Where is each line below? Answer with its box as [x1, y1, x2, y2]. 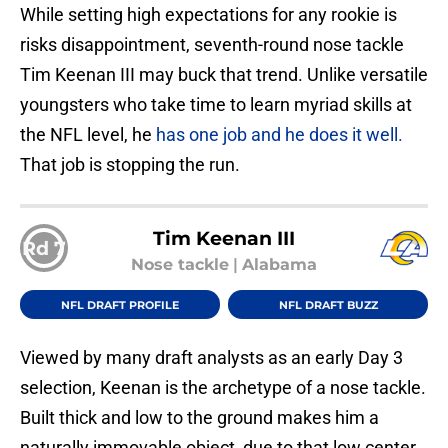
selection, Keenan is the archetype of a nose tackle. [20, 377, 426, 399]
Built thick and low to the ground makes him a [20, 407, 379, 429]
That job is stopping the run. [20, 154, 240, 176]
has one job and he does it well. [156, 124, 403, 146]
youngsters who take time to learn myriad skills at [20, 94, 412, 116]
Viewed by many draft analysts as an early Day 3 [20, 347, 403, 369]
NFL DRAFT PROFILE [61, 297, 179, 312]
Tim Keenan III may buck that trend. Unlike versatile [20, 64, 428, 86]
